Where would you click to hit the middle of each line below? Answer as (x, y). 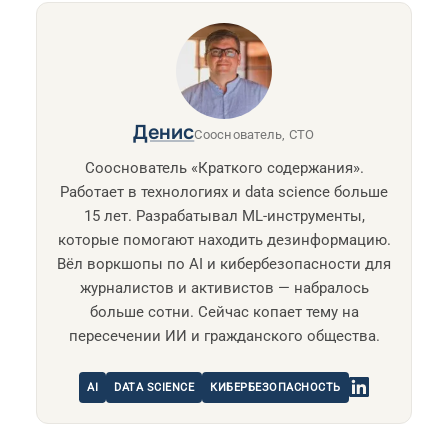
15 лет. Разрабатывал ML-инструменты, (224, 215)
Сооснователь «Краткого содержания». (224, 167)
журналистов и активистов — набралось (224, 287)
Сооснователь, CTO (254, 134)
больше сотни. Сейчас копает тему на (224, 311)
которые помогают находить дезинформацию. (224, 239)
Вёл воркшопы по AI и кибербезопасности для (224, 263)
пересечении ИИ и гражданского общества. (224, 335)
